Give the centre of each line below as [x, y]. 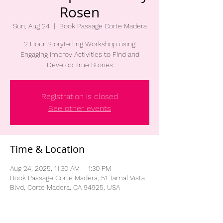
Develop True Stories [80, 65]
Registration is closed [80, 96]
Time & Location [47, 149]
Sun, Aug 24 [31, 26]
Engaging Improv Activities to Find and [80, 54]
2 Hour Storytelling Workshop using [80, 44]
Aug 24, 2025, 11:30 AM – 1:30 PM [60, 168]
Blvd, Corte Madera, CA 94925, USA [65, 187]
